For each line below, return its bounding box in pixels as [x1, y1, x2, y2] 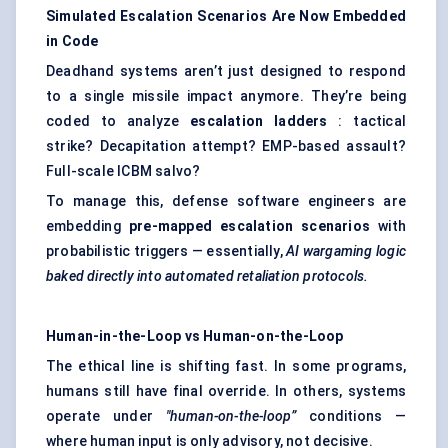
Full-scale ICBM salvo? [46, 163, 201, 180]
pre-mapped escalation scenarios [128, 218, 371, 235]
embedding [46, 218, 129, 235]
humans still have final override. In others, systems [46, 383, 406, 400]
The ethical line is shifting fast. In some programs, [46, 358, 406, 375]
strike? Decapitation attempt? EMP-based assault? [46, 138, 406, 155]
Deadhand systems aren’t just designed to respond [46, 63, 406, 80]
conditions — [296, 408, 406, 425]
